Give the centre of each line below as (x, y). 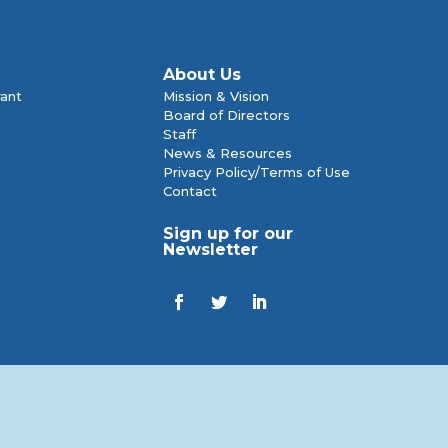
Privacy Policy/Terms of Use (256, 171)
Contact (190, 190)
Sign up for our (228, 233)
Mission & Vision (216, 95)
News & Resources (227, 152)
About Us (202, 74)
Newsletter (210, 249)
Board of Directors (226, 114)
